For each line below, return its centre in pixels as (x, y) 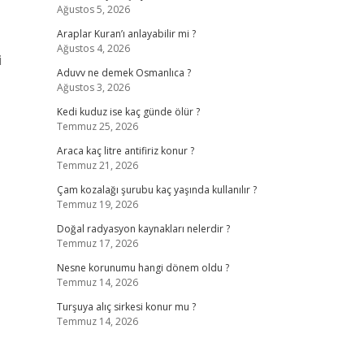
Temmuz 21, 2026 (97, 165)
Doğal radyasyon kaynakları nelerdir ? (143, 229)
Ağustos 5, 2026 (93, 9)
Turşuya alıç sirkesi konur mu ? (126, 307)
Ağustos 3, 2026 (93, 87)
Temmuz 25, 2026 (97, 126)
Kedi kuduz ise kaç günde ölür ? (128, 112)
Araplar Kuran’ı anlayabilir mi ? (126, 34)
